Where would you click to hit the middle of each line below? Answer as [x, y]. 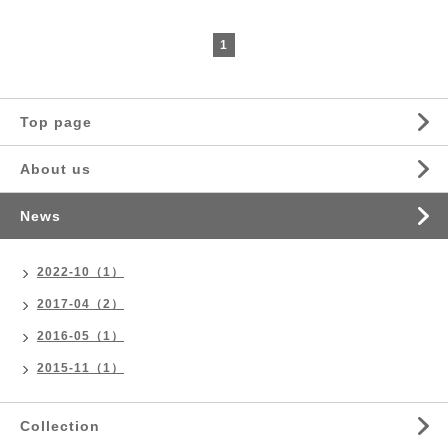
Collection [60, 426]
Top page [56, 122]
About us [55, 169]
